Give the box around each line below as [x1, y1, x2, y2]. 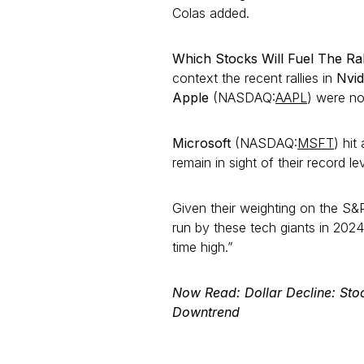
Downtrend [172, 304, 240, 320]
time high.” [172, 239, 233, 255]
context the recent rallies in [172, 70, 336, 86]
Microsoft [172, 135, 235, 151]
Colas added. [172, 5, 249, 21]
